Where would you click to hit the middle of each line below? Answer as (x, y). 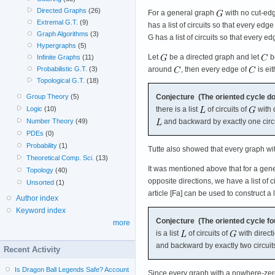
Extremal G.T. (57, 22)
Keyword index (41, 211)
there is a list (178, 109)
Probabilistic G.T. (62, 69)
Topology (40, 170)
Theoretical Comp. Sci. (60, 158)
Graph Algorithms (62, 34)
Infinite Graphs (58, 57)
